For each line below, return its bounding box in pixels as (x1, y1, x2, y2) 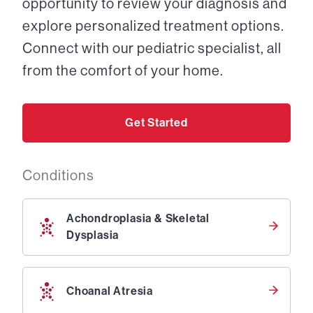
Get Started (125, 116, 188, 129)
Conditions (22, 168, 94, 184)
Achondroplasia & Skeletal (66, 212, 210, 225)
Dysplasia (66, 228, 119, 242)
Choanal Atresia (66, 284, 153, 298)
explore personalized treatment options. (22, 18, 284, 34)
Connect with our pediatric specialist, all (22, 41, 282, 57)
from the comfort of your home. (22, 63, 224, 79)
